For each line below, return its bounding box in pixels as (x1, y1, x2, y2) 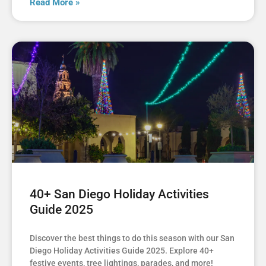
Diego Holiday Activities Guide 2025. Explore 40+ (30, 246, 214, 256)
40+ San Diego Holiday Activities (30, 187, 209, 202)
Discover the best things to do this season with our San (30, 233, 235, 243)
